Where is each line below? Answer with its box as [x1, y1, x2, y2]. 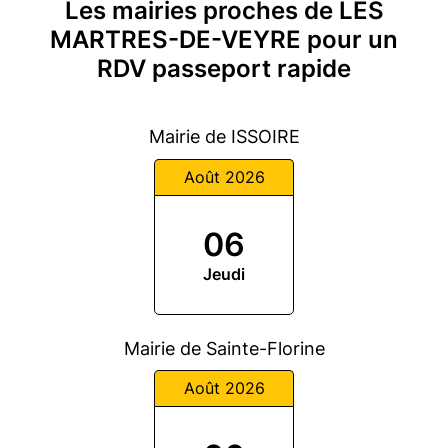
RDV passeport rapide [97, 54, 351, 83]
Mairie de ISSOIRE [148, 125, 300, 147]
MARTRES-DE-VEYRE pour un [50, 25, 398, 54]
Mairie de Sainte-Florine [123, 337, 325, 359]
